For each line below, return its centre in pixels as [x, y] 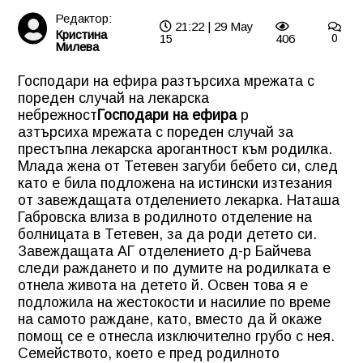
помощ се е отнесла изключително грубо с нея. [176, 336]
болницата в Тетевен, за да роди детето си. [167, 234]
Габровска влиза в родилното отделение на [165, 217]
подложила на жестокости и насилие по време [174, 302]
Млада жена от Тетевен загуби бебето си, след [178, 166]
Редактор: [83, 18]
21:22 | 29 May [213, 26]
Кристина [81, 34]
